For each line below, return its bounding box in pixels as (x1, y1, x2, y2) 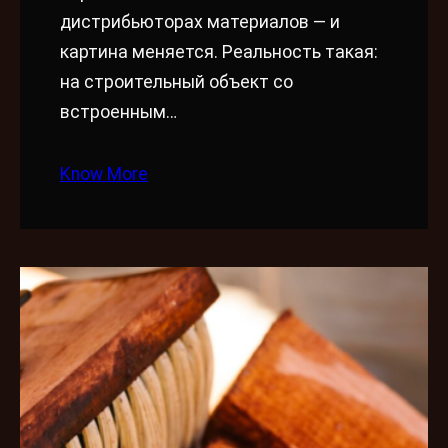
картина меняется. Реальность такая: (60, 42, 378, 63)
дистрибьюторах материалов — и (60, 12, 340, 33)
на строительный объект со (60, 72, 293, 93)
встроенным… (60, 102, 177, 123)
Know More (60, 164, 148, 185)
